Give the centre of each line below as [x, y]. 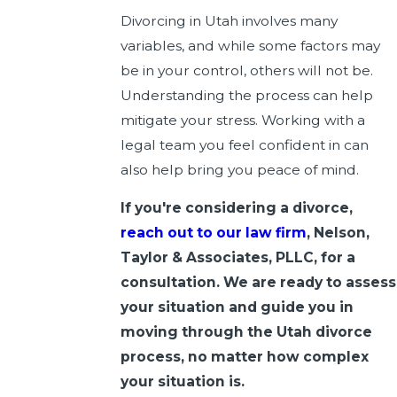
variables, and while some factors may [250, 45]
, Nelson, [338, 233]
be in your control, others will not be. [246, 70]
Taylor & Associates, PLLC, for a [237, 258]
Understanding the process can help [246, 95]
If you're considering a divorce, [236, 208]
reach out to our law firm [213, 233]
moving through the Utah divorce [246, 332]
